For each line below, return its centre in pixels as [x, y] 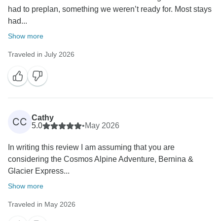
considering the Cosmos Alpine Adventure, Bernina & [101, 159]
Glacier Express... [39, 171]
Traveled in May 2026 [42, 204]
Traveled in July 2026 [41, 55]
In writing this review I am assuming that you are [91, 147]
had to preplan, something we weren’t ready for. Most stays [110, 9]
